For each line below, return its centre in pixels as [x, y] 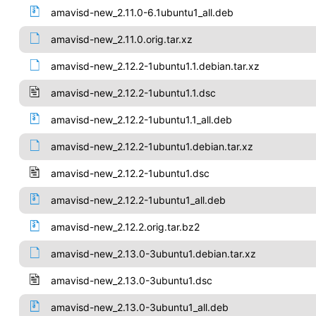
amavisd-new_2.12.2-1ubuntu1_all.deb [138, 200]
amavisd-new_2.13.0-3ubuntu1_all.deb [139, 307]
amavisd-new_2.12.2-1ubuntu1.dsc [130, 173]
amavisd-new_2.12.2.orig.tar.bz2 [125, 227]
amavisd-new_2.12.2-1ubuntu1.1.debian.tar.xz [155, 66]
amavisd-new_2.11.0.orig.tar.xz [121, 39]
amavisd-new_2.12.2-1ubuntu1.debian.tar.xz [152, 146]
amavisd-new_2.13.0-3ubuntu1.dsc [131, 280]
